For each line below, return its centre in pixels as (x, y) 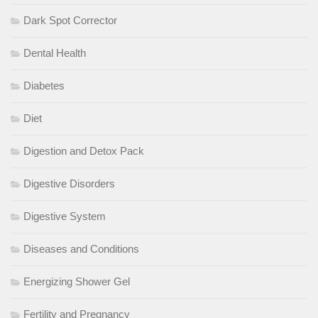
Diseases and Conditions (81, 248)
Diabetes (44, 85)
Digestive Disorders (69, 183)
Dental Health (55, 53)
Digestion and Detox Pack (84, 150)
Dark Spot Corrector (70, 20)
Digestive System (65, 216)
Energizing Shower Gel (77, 281)
